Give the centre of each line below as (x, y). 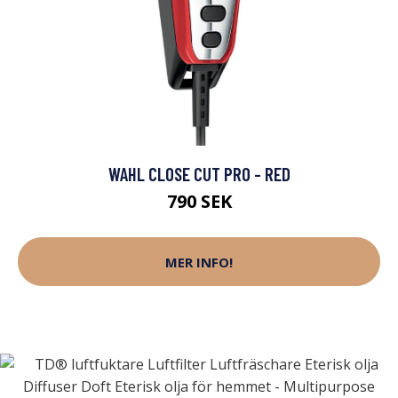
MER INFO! (199, 262)
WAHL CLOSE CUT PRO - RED (199, 174)
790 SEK (199, 201)
